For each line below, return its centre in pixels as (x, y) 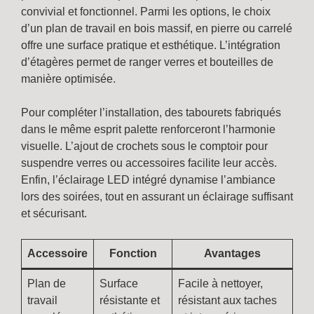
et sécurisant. (54, 214)
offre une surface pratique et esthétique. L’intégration (151, 46)
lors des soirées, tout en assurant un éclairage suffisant (157, 197)
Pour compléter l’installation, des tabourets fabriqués (151, 113)
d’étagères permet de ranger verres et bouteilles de (147, 62)
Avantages (232, 254)
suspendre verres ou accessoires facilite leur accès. (149, 163)
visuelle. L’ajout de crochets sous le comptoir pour (144, 146)
